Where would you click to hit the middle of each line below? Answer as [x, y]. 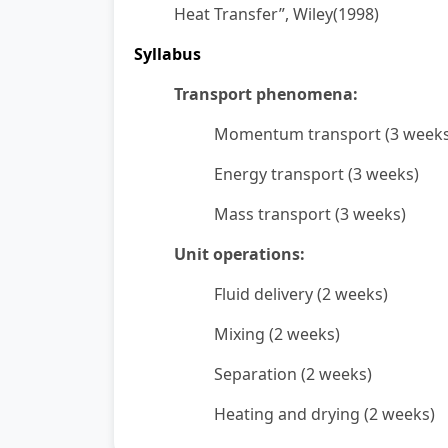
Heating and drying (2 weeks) [324, 414]
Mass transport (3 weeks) [310, 214]
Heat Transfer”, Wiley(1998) [276, 14]
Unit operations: [239, 254]
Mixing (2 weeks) [277, 334]
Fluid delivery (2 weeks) [301, 294]
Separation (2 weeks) [293, 374]
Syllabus [167, 54]
